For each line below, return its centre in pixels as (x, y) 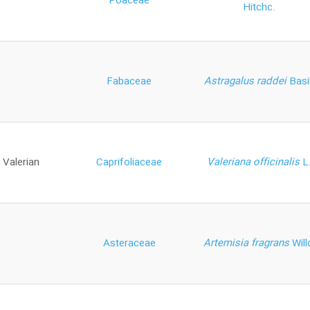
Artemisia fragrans (247, 243)
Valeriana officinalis (255, 162)
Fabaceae (129, 81)
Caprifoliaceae (129, 162)
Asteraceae (129, 243)
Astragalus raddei (247, 81)
